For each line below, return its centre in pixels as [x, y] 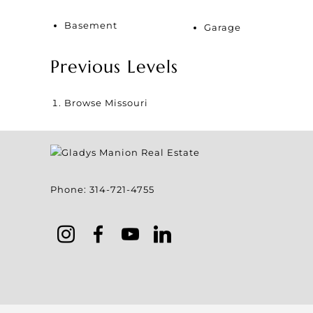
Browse [85, 103]
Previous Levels [114, 67]
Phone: [70, 189]
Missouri [126, 103]
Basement [91, 25]
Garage [223, 27]
